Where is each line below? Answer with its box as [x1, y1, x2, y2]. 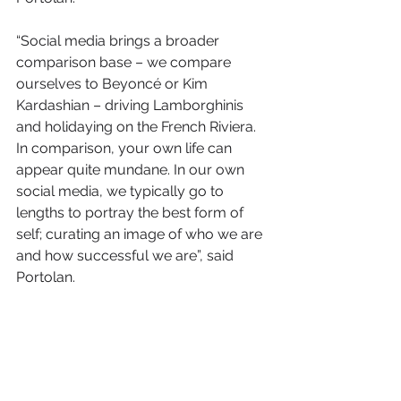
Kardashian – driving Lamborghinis [16, 96, 247, 114]
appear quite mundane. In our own [16, 160, 248, 178]
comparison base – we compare [16, 53, 235, 71]
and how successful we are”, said [16, 246, 237, 264]
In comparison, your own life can [16, 139, 235, 157]
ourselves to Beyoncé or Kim [16, 74, 211, 92]
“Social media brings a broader [16, 31, 223, 49]
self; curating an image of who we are [16, 225, 266, 243]
